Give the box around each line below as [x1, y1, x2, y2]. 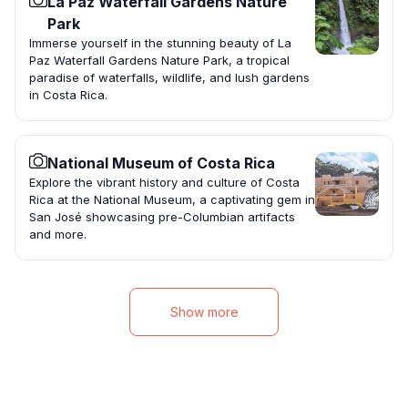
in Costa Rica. [29, 87, 107, 103]
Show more [169, 304, 239, 321]
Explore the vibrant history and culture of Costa [29, 175, 300, 190]
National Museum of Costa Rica [47, 154, 275, 173]
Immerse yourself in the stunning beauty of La [29, 36, 291, 51]
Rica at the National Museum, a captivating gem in [29, 192, 315, 208]
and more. [29, 227, 87, 242]
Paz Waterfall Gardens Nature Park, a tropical [29, 53, 290, 68]
